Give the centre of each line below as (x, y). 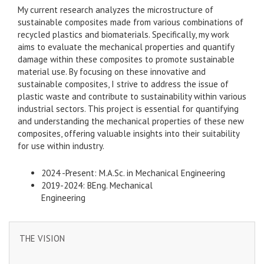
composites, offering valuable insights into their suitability (128, 134)
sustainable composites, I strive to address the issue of (123, 84)
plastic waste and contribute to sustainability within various (132, 97)
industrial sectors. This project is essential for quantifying (128, 109)
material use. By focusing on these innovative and (112, 72)
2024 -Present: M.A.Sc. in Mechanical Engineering (133, 173)
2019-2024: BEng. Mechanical (97, 186)
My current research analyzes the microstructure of (115, 10)
